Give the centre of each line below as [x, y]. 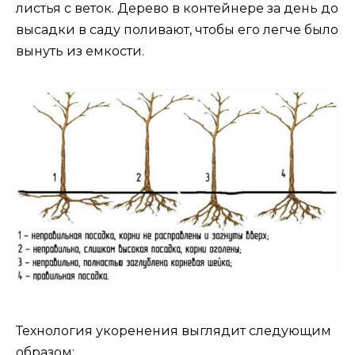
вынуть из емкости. [80, 51]
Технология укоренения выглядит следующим [174, 331]
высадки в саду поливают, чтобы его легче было [177, 29]
